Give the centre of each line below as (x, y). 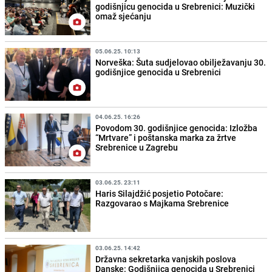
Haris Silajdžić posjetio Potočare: (160, 194)
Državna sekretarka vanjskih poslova (166, 259)
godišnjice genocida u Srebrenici (158, 72)
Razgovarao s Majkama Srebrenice (162, 203)
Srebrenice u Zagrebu (137, 148)
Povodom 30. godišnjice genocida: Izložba (177, 128)
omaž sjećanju (124, 16)
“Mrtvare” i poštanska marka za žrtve (166, 138)
